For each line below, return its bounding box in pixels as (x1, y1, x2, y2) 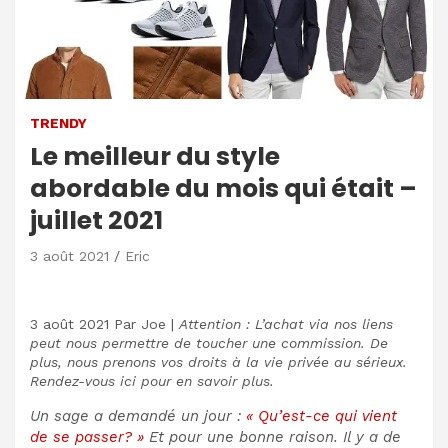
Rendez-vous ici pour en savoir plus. (30, 372, 274, 389)
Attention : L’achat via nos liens (179, 315, 393, 332)
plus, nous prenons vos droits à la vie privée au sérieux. (30, 353, 407, 370)
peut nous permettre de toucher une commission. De (30, 334, 388, 351)
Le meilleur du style (30, 138, 280, 174)
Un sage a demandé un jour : (30, 406, 246, 425)
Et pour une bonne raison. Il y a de (149, 427, 401, 446)
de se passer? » (30, 427, 149, 446)
